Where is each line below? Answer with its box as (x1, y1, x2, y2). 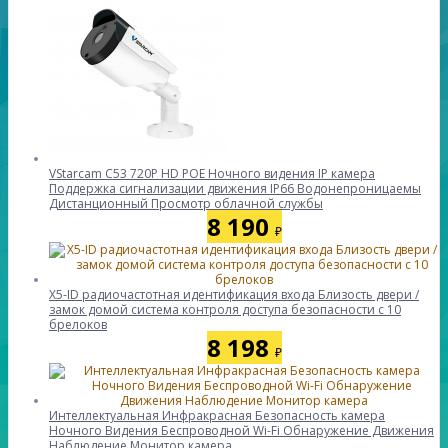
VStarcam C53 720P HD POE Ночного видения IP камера (49, 165, 375, 182)
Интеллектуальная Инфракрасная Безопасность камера (49, 407, 385, 424)
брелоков (49, 316, 107, 333)
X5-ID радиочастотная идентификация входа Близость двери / (49, 286, 419, 303)
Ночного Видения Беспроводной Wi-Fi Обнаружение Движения (49, 422, 434, 439)
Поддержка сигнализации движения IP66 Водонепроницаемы (49, 180, 421, 197)
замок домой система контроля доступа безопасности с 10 (49, 301, 401, 318)
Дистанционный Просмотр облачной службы (49, 195, 323, 212)
